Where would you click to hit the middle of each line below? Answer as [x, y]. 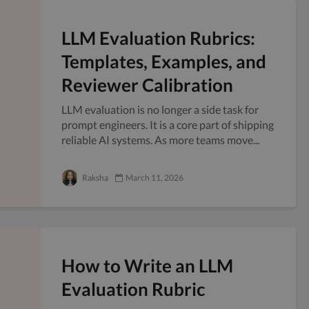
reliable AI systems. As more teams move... [160, 140]
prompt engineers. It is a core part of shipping [168, 124]
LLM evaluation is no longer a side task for [160, 109]
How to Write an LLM [147, 266]
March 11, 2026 [154, 178]
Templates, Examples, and [164, 61]
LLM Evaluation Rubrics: [158, 38]
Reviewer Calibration [147, 85]
